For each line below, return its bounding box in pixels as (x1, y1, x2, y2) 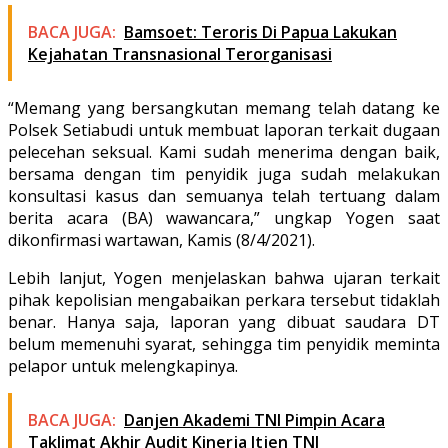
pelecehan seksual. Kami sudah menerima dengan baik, (8, 140, 440, 163)
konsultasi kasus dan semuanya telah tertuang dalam (8, 184, 440, 207)
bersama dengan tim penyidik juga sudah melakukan (8, 162, 440, 185)
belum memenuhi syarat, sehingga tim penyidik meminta (8, 332, 440, 355)
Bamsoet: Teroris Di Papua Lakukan (124, 20, 397, 43)
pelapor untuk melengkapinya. (8, 354, 238, 377)
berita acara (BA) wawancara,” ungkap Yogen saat (8, 206, 440, 229)
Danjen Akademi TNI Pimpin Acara (124, 408, 385, 431)
